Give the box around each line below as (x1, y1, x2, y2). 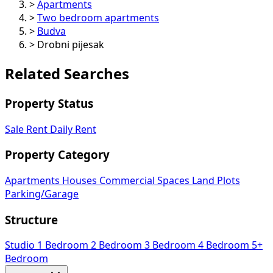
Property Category (5, 149, 110, 161)
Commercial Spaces (99, 175, 192, 185)
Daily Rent (50, 124, 96, 134)
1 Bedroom (37, 240, 91, 250)
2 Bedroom (91, 240, 144, 250)
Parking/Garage (5, 188, 79, 199)
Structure (5, 214, 58, 225)
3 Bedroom (144, 240, 198, 250)
